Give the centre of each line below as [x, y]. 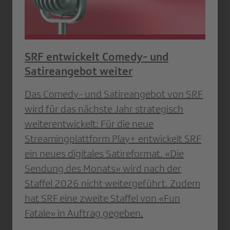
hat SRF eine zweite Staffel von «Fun [102, 198]
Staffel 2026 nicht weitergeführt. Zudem [112, 183]
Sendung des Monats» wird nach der [103, 168]
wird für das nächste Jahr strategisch [104, 109]
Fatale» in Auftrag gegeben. [84, 213]
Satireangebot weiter [79, 71]
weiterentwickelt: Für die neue [89, 123]
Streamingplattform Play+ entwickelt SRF [113, 138]
